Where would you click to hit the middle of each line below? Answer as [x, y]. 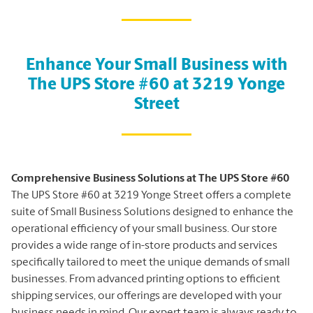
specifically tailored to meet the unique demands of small [151, 262]
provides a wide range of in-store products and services [144, 246]
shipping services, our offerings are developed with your [146, 296]
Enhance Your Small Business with [156, 65]
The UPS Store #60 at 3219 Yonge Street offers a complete [151, 195]
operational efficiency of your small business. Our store [144, 229]
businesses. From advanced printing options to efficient [146, 279]
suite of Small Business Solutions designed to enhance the [152, 212]
